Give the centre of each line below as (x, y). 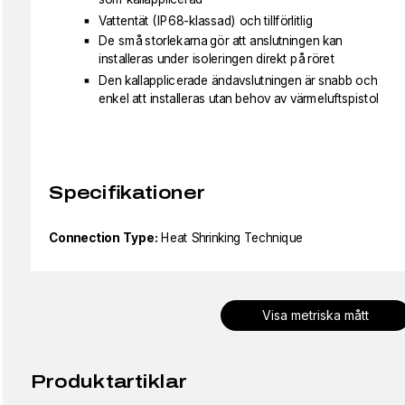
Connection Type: (104, 238)
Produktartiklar (109, 381)
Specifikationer (127, 193)
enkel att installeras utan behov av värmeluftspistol (239, 99)
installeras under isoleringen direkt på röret (217, 59)
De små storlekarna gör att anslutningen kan (221, 41)
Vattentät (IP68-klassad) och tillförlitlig (206, 21)
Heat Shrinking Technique (232, 238)
